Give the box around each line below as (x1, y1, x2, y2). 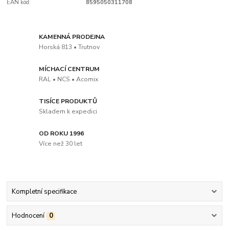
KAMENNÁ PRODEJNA (39, 33, 105, 41)
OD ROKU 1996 (39, 129, 84, 138)
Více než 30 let (39, 139, 83, 148)
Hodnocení (11, 211, 44, 221)
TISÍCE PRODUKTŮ (39, 97, 98, 106)
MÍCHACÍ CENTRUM (39, 65, 100, 74)
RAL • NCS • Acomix (39, 75, 99, 83)
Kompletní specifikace (11, 187, 77, 196)
